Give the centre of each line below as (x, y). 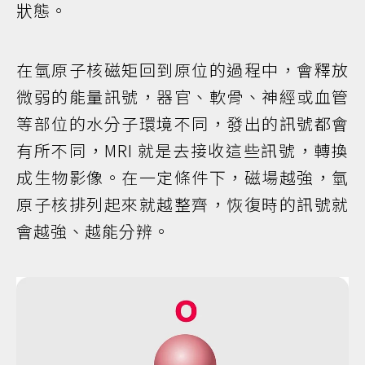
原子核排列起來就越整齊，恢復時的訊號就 (182, 204)
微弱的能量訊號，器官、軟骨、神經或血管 (182, 96)
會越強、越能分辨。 (93, 231)
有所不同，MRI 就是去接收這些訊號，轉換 (182, 150)
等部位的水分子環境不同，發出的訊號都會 (182, 123)
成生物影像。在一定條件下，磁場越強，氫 (182, 177)
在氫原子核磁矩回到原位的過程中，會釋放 (182, 69)
